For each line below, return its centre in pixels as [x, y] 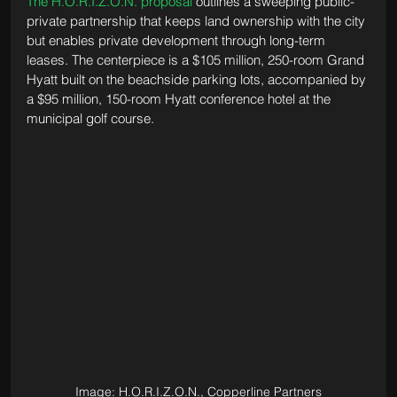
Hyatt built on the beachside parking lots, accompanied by [198, 79]
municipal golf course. [92, 118]
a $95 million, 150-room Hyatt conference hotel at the [180, 98]
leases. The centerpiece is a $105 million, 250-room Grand [197, 59]
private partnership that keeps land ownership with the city [197, 20]
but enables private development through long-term [177, 40]
